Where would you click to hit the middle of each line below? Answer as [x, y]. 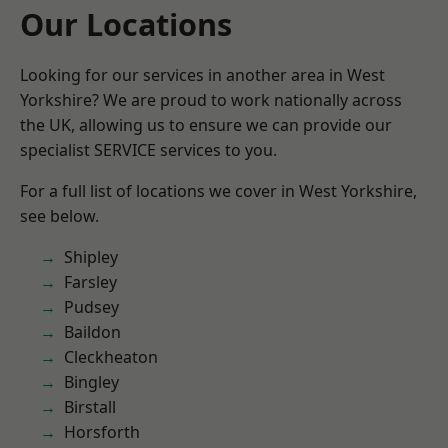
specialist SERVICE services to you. [148, 150]
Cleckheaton [111, 357]
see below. [59, 216]
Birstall [90, 407]
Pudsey [91, 307]
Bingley [91, 382]
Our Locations [126, 24]
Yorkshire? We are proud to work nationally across [211, 100]
